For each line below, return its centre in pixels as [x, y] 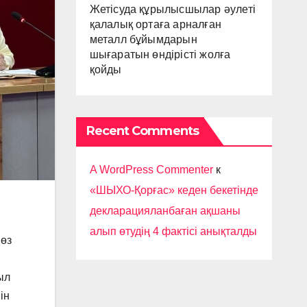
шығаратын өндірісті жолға [160, 54]
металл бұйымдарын [143, 39]
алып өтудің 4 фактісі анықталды [173, 231]
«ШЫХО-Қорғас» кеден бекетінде [174, 190]
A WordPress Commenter [151, 170]
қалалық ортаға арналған [156, 24]
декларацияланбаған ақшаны [165, 211]
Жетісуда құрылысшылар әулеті [173, 9]
